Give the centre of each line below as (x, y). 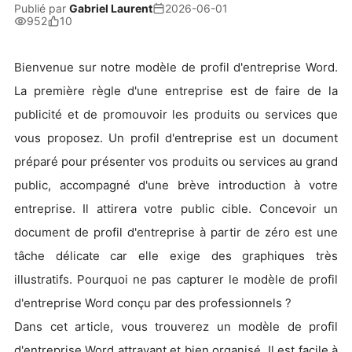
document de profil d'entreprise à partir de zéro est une (176, 232)
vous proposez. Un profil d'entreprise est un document (176, 138)
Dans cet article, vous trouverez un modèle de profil (176, 326)
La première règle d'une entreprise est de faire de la (176, 91)
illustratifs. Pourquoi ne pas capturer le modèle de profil (176, 279)
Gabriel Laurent (111, 8)
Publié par (42, 8)
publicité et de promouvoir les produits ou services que (176, 114)
